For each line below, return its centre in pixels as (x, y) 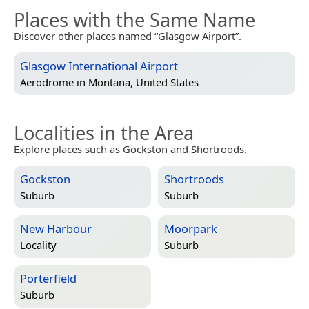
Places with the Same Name (134, 20)
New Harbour (56, 229)
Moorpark (191, 229)
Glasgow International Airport (99, 66)
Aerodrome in (54, 82)
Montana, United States (143, 82)
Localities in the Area (104, 133)
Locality (38, 245)
